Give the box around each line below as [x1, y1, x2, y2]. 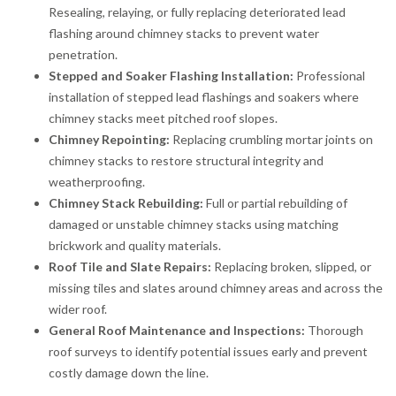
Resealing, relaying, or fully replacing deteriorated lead [49, 4, 346, 19]
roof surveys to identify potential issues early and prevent [49, 343, 368, 359]
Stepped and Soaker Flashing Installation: [49, 67, 293, 83]
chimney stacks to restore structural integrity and [49, 152, 324, 168]
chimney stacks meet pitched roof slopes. [49, 110, 278, 126]
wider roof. [49, 301, 107, 316]
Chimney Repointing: [49, 131, 170, 147]
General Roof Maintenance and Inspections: [49, 322, 305, 338]
